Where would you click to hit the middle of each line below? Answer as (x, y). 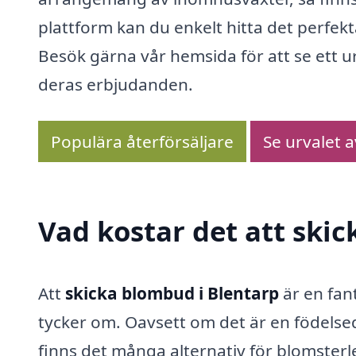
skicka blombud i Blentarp (172, 294)
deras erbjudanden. (116, 84)
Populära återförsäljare (142, 141)
